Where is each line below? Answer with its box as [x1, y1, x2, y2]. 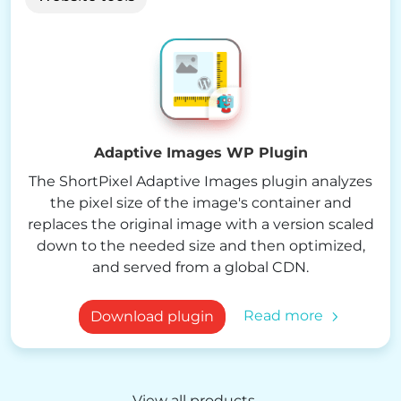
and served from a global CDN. [92, 258, 309, 276]
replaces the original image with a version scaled [27, 215, 374, 233]
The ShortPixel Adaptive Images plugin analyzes [29, 172, 372, 190]
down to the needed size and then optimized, [36, 236, 365, 254]
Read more [243, 306, 323, 324]
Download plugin [90, 307, 214, 325]
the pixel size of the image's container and [49, 193, 352, 211]
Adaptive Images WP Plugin [93, 143, 308, 161]
